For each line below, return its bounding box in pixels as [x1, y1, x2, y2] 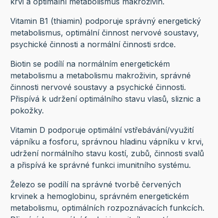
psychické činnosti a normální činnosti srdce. [10, 39, 176, 50]
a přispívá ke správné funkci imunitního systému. [10, 160, 191, 170]
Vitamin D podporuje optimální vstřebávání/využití [10, 125, 194, 135]
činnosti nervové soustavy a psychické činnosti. [10, 82, 186, 92]
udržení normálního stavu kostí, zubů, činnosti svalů [10, 148, 204, 159]
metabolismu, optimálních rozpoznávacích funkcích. [10, 203, 204, 213]
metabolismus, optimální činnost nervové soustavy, [10, 28, 199, 38]
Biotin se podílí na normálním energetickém [10, 59, 170, 69]
